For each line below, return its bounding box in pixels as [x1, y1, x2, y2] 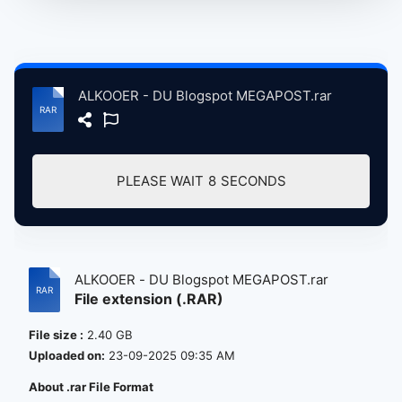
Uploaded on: [29, 348, 105, 363]
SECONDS [220, 172, 286, 189]
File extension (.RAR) [74, 290, 223, 308]
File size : [29, 328, 83, 342]
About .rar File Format [29, 380, 153, 394]
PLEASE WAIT [116, 172, 204, 189]
